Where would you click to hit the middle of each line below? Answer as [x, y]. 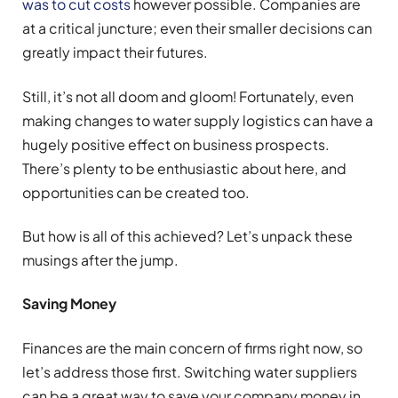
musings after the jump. [100, 260]
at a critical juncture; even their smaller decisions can [197, 28]
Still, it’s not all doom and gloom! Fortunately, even [188, 96]
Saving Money [69, 304]
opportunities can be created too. [136, 192]
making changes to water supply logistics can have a [198, 120]
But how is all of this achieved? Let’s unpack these [187, 236]
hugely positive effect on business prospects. [176, 144]
